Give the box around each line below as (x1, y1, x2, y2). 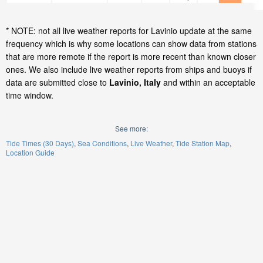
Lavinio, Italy (109, 76, 161, 88)
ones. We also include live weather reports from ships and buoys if (6, 63, 252, 75)
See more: (115, 123, 148, 133)
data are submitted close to (6, 76, 109, 88)
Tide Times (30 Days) (6, 138, 74, 148)
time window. (6, 89, 53, 101)
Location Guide (6, 147, 55, 157)
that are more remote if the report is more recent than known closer (6, 50, 256, 62)
